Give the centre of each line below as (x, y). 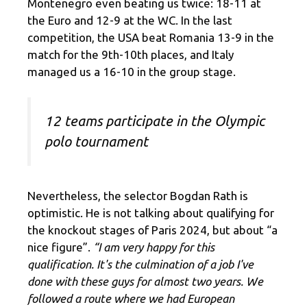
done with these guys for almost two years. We (145, 281)
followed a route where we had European (131, 298)
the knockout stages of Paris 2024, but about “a (152, 230)
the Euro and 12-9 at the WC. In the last (130, 20)
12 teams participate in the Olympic (155, 121)
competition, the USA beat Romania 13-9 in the (151, 37)
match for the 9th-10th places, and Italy (131, 54)
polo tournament (96, 142)
